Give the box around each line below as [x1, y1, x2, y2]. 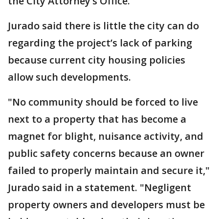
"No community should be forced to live [8, 95, 198, 109]
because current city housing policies [8, 53, 185, 66]
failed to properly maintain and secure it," [8, 164, 210, 177]
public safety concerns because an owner [8, 147, 204, 160]
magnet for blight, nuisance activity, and [8, 130, 203, 143]
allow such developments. [8, 70, 131, 84]
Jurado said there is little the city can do [8, 19, 199, 32]
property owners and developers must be [8, 198, 205, 211]
